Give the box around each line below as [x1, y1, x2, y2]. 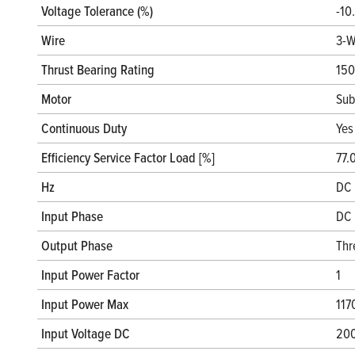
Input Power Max [41, 294, 128, 315]
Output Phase [41, 235, 113, 256]
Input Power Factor [41, 265, 139, 285]
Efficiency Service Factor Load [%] [41, 147, 215, 168]
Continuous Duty [41, 118, 127, 139]
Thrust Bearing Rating [41, 59, 155, 80]
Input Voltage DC [41, 323, 130, 344]
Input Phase [41, 206, 103, 227]
